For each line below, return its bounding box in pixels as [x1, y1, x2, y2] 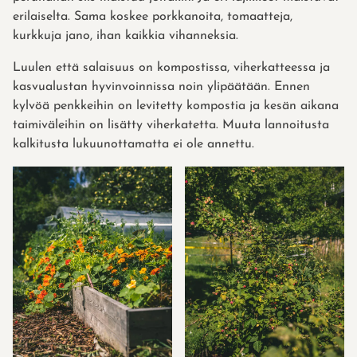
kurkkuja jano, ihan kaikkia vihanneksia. [13, 29, 238, 43]
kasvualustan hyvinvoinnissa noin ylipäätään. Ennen [13, 80, 310, 94]
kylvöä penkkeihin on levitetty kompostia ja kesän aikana [13, 100, 339, 113]
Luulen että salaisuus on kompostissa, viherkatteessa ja [13, 61, 330, 75]
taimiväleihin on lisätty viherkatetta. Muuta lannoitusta [13, 119, 329, 132]
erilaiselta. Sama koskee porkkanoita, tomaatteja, [13, 10, 292, 24]
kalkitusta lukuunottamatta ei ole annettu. [13, 138, 254, 151]
